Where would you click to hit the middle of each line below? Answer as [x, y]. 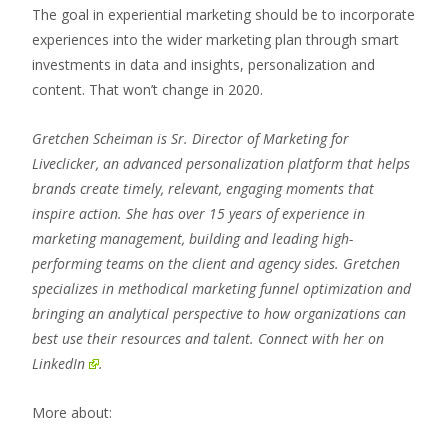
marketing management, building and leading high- [192, 238]
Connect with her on [321, 338]
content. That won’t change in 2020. [147, 89]
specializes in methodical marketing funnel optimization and [221, 288]
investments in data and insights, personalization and [203, 64]
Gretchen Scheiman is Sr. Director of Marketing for [190, 138]
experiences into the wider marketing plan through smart [215, 39]
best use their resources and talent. [145, 338]
